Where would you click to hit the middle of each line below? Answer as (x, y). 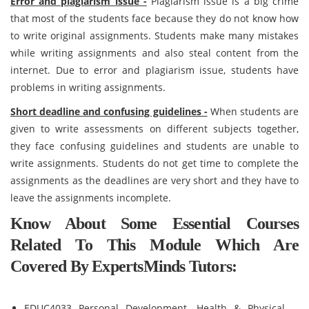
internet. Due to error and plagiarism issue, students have (154, 70)
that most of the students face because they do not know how (154, 18)
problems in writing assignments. (88, 87)
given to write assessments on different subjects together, (154, 129)
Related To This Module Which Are (154, 245)
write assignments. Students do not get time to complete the (154, 163)
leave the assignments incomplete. (91, 198)
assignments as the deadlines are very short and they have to (154, 180)
